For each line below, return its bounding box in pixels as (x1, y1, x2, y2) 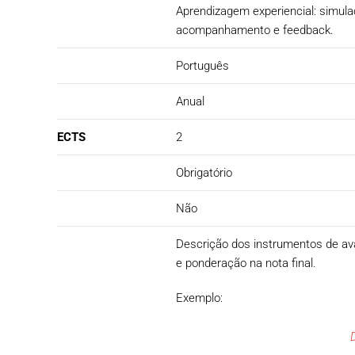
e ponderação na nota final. (176, 256, 316, 270)
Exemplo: (176, 291, 223, 305)
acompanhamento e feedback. (176, 23, 340, 37)
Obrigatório (176, 166, 232, 180)
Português (176, 59, 229, 73)
